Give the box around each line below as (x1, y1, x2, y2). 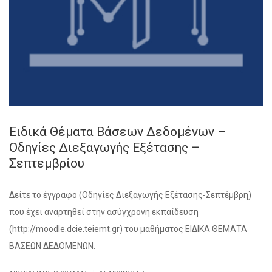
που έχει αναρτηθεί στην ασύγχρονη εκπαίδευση (9, 207, 199, 217)
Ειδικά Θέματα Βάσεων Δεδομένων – (9, 124, 226, 140)
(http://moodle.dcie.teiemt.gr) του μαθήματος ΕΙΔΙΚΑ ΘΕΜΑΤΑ (9, 224, 247, 234)
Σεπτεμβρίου (9, 156, 84, 171)
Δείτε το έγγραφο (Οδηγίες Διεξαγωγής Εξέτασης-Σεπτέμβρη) (9, 190, 251, 200)
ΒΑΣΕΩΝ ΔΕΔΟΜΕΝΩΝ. (9, 241, 95, 251)
